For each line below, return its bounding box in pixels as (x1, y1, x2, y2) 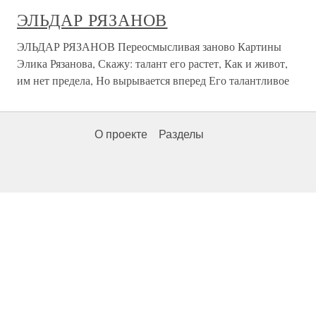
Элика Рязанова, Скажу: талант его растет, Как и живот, (17, 56, 288, 71)
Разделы (159, 128, 204, 140)
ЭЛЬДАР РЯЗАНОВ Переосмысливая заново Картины (17, 39, 281, 54)
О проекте (95, 128, 147, 140)
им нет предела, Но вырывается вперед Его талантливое (17, 73, 289, 87)
